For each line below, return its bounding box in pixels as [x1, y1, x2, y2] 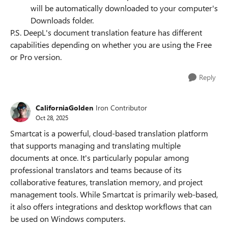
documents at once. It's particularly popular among [10, 152, 189, 163]
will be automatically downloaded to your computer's [31, 3, 218, 13]
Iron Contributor [96, 102, 147, 112]
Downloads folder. [31, 15, 94, 25]
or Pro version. [10, 51, 62, 62]
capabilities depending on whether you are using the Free [10, 39, 212, 50]
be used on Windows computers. [10, 213, 125, 224]
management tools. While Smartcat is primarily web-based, [10, 189, 218, 199]
